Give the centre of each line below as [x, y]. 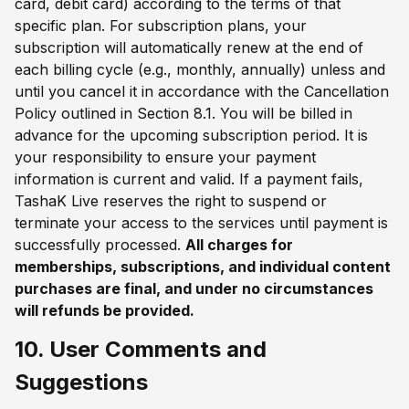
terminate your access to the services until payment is [201, 222]
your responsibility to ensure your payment [165, 157]
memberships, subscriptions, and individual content [203, 266]
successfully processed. [100, 244]
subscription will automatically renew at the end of [189, 47]
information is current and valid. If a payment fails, [189, 178]
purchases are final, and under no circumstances [194, 288]
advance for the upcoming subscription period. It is [191, 135]
